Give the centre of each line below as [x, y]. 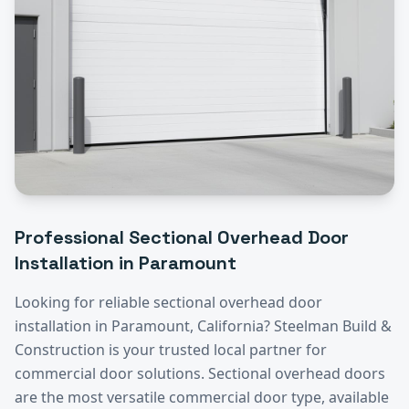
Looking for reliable [84, 302]
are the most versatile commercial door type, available [202, 397]
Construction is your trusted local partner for [171, 349]
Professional [72, 237]
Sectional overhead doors [297, 373]
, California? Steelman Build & [291, 325]
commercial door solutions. [111, 373]
